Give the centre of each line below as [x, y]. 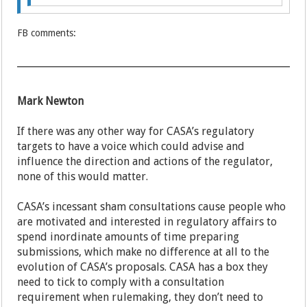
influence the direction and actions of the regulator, [145, 162]
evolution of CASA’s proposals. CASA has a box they [143, 267]
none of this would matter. [83, 177]
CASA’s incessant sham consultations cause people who [152, 207]
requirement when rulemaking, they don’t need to [140, 297]
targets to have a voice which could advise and [131, 147]
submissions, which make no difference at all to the [144, 252]
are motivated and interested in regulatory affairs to [147, 222]
